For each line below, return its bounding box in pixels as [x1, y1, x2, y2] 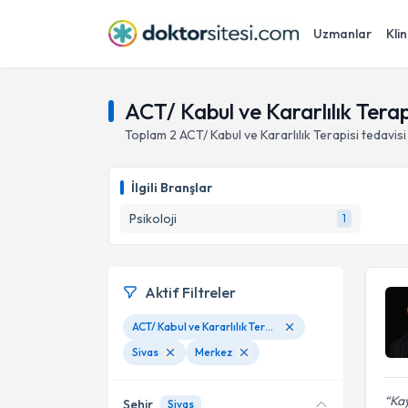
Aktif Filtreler [145, 283, 236, 301]
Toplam [125, 127, 169, 143]
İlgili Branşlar [131, 179, 212, 196]
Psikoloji [129, 210, 177, 227]
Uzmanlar [313, 25, 372, 42]
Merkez [195, 345, 232, 359]
